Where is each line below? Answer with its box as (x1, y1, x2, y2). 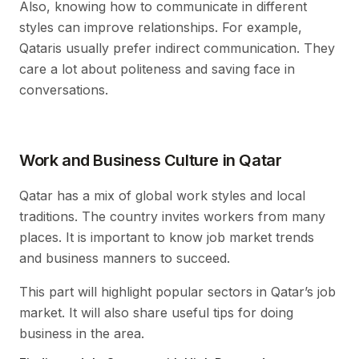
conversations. (19, 81, 108, 98)
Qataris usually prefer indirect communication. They (19, 39, 335, 56)
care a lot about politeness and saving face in (19, 60, 295, 77)
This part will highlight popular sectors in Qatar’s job (19, 283, 336, 300)
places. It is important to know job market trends (19, 228, 314, 245)
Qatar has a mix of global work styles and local (19, 187, 305, 204)
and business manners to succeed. (19, 249, 230, 266)
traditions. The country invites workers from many (19, 208, 325, 224)
